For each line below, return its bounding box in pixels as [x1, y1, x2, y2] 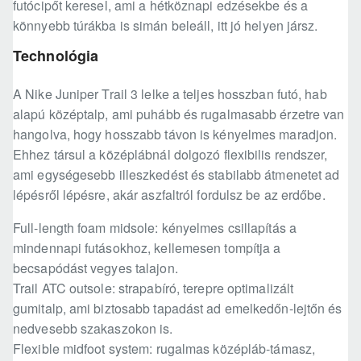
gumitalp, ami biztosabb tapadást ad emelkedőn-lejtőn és [13, 299, 342, 318]
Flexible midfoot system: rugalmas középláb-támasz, [13, 339, 316, 359]
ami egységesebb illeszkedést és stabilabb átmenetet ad [13, 165, 340, 185]
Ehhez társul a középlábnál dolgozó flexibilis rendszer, [13, 145, 328, 164]
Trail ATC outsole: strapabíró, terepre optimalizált [13, 279, 294, 298]
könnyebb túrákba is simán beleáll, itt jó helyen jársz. [13, 16, 318, 35]
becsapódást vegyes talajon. [13, 259, 178, 278]
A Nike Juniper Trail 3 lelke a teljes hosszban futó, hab [13, 85, 327, 104]
